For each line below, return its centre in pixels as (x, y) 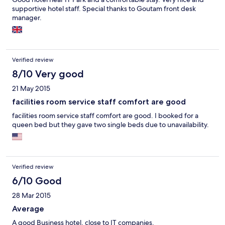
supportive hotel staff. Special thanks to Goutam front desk (104, 9)
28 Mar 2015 (31, 196)
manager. (27, 18)
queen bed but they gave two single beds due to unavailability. (110, 125)
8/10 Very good (48, 74)
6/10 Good (37, 181)
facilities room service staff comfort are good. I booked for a (105, 116)
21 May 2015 (31, 89)
